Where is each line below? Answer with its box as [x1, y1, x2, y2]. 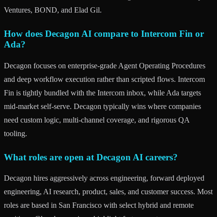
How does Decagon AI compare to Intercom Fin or [4, 28, 204, 39]
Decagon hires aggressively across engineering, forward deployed [4, 174, 204, 183]
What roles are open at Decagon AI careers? [4, 152, 178, 162]
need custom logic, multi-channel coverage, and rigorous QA [4, 115, 189, 124]
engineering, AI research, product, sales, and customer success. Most [4, 187, 213, 196]
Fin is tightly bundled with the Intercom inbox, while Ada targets [4, 88, 201, 97]
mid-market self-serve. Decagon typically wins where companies [4, 102, 201, 110]
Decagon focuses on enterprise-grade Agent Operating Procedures [4, 61, 205, 70]
